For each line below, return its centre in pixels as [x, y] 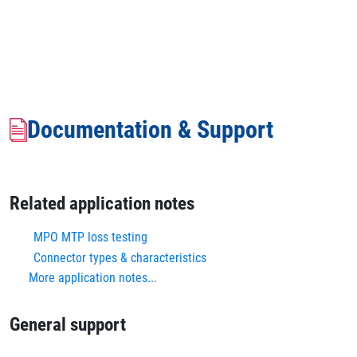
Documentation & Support [150, 129]
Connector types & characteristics [120, 258]
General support [68, 324]
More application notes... [93, 278]
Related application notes [102, 203]
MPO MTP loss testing [90, 237]
